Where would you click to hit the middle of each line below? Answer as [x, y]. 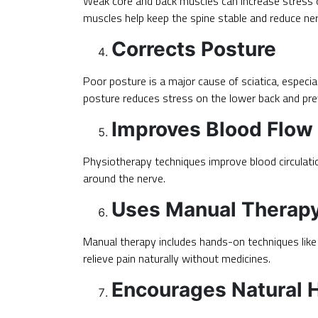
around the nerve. [124, 178]
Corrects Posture [194, 49]
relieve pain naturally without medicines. [177, 258]
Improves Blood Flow [212, 129]
